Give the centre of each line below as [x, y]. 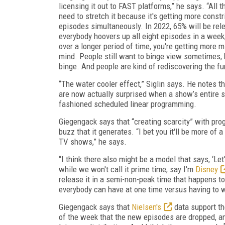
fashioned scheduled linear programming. [128, 104]
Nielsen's [146, 207]
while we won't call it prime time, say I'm [127, 169]
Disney [207, 169]
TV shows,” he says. [93, 141]
